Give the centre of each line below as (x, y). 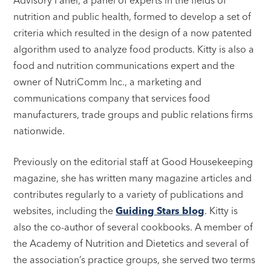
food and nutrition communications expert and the (124, 65)
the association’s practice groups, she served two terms (135, 259)
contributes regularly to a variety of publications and (129, 194)
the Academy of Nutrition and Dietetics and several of (131, 243)
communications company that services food (112, 98)
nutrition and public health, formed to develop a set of (132, 16)
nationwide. (39, 130)
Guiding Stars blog (160, 210)
